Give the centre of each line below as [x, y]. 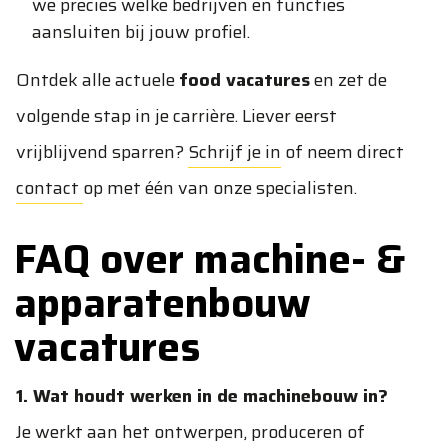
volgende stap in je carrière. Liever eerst [176, 116]
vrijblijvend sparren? [102, 152]
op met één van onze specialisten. [220, 188]
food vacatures [244, 80]
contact [49, 188]
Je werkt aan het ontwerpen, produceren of [190, 432]
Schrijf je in [234, 152]
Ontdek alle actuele [97, 80]
